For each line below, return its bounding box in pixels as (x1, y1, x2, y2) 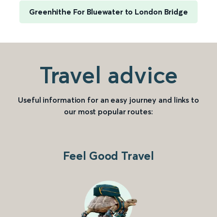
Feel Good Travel (63, 149, 154, 163)
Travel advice (39, 61, 178, 90)
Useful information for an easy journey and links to (18, 95, 199, 105)
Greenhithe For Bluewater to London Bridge (29, 7, 188, 17)
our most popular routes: (64, 107, 153, 117)
